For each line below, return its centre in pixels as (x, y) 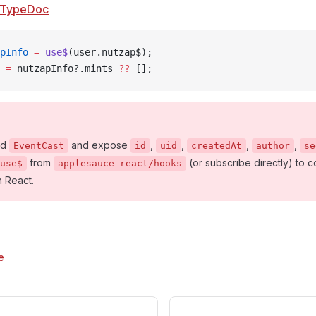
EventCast (39, 146)
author (273, 146)
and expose (99, 145)
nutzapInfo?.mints (65, 68)
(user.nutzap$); (110, 52)
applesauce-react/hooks (120, 163)
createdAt (217, 146)
